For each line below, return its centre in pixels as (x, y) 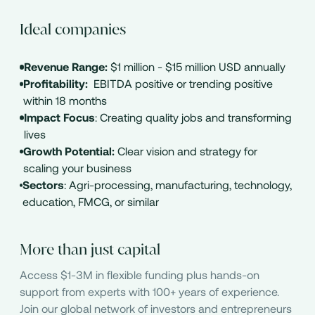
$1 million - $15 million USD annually (197, 67)
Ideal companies (72, 29)
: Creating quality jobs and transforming (193, 117)
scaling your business (77, 168)
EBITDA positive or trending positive (181, 84)
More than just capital (90, 250)
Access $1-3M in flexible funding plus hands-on (139, 274)
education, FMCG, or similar (91, 202)
